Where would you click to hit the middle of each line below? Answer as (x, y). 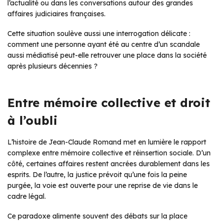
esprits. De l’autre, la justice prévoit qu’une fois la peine (97, 174)
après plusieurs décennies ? (53, 66)
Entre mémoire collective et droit (109, 102)
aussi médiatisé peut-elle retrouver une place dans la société (107, 55)
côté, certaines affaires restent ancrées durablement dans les (109, 164)
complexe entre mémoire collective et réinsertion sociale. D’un (109, 153)
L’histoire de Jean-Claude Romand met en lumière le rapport (107, 142)
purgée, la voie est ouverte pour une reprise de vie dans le (103, 185)
